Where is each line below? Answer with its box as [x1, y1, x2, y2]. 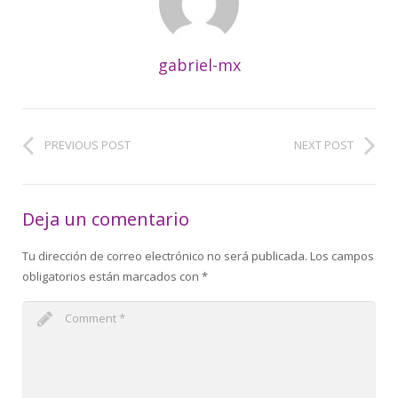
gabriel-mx [157, 53, 241, 76]
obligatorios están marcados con [22, 267, 202, 284]
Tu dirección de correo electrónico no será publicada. [22, 247, 307, 264]
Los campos [310, 247, 374, 264]
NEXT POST [294, 136, 354, 153]
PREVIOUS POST [44, 136, 131, 153]
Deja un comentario [22, 206, 189, 231]
